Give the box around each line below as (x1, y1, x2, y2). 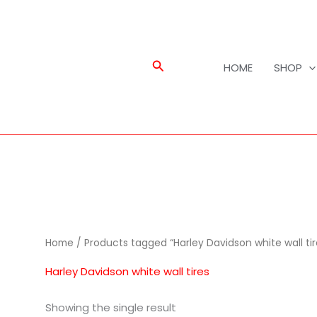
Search (151, 57, 196, 75)
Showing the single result (45, 299, 177, 315)
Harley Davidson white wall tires (45, 263, 210, 279)
